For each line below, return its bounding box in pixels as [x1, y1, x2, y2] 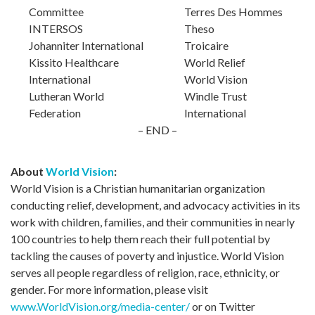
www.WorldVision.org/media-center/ [11, 299, 190, 313]
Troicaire [184, 38, 229, 52]
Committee [29, 4, 84, 18]
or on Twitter [190, 299, 255, 313]
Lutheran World [29, 89, 104, 103]
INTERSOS [29, 21, 83, 35]
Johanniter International [29, 38, 143, 52]
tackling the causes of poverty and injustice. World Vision [11, 248, 284, 262]
